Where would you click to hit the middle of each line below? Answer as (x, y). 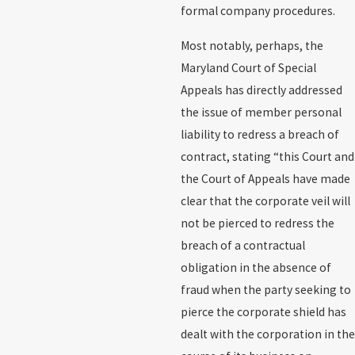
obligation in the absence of (256, 267)
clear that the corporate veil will (265, 200)
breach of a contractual (242, 245)
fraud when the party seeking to (265, 289)
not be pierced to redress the (257, 223)
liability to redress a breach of (260, 134)
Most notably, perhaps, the (252, 45)
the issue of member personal (261, 112)
